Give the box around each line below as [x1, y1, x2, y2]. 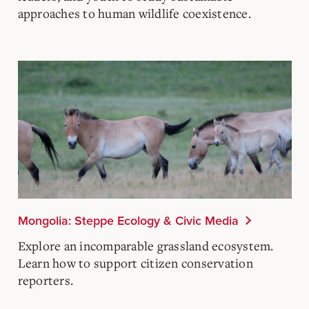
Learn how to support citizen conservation [17, 254, 253, 271]
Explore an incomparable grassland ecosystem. [17, 237, 274, 254]
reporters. [17, 271, 73, 288]
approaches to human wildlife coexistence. [17, 4, 251, 21]
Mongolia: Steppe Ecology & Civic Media [17, 212, 239, 228]
